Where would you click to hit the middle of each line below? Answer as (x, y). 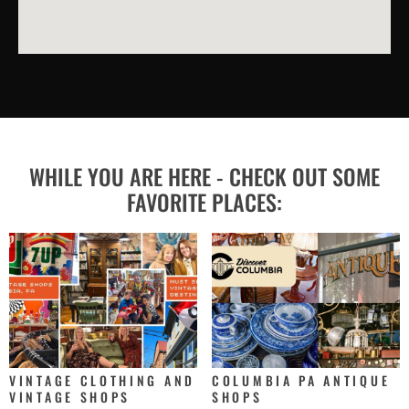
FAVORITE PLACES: (204, 201)
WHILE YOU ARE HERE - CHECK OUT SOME (204, 176)
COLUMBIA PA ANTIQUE (301, 380)
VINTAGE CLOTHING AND (102, 380)
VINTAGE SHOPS (70, 396)
